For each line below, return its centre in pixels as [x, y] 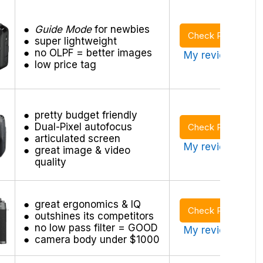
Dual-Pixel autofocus [83, 127]
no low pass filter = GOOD [96, 227]
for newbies [122, 29]
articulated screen [77, 138]
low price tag [65, 64]
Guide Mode [64, 29]
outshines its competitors [94, 216]
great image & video [82, 150]
